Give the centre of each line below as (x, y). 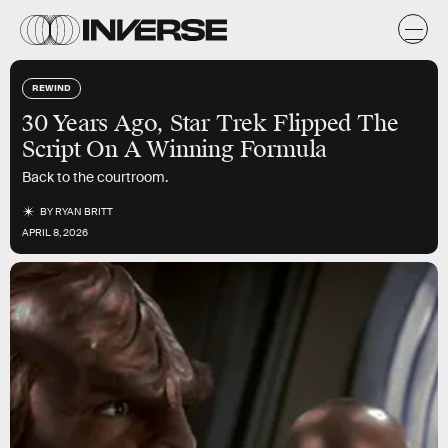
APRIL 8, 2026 (55, 232)
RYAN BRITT (84, 211)
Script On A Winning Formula (175, 149)
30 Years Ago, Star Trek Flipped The (210, 123)
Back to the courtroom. (95, 177)
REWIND (51, 87)
